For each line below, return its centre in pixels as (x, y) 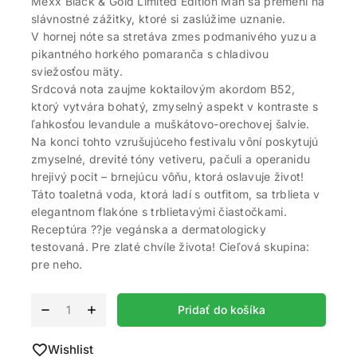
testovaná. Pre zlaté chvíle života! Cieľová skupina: (171, 246)
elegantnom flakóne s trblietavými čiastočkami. (159, 211)
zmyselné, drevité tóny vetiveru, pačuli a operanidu (171, 159)
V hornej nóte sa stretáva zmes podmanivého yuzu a (174, 36)
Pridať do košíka (222, 309)
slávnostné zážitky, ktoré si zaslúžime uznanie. (159, 18)
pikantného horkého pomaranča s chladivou (150, 53)
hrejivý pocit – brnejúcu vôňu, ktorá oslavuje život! (168, 176)
